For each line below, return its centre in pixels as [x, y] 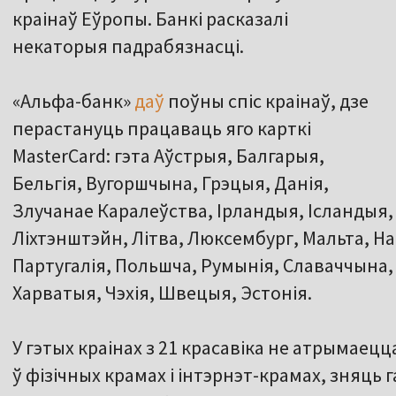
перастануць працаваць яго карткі [162, 129]
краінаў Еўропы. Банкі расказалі [150, 19]
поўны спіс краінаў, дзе [267, 101]
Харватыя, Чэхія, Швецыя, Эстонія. [162, 293]
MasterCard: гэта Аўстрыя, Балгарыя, [168, 156]
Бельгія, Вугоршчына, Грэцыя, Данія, [171, 183]
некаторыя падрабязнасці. [128, 46]
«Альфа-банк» [73, 101]
